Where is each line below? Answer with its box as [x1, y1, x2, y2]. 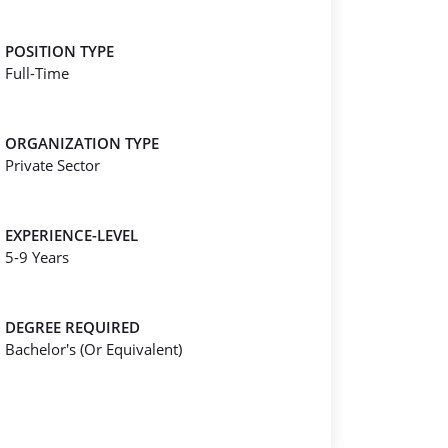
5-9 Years [5, 247, 69, 267]
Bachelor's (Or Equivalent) [5, 339, 182, 359]
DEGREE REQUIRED [5, 317, 140, 337]
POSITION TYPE [5, 41, 114, 61]
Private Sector [5, 155, 100, 175]
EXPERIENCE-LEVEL [5, 225, 138, 245]
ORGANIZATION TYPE [5, 133, 159, 153]
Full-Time [5, 63, 69, 83]
